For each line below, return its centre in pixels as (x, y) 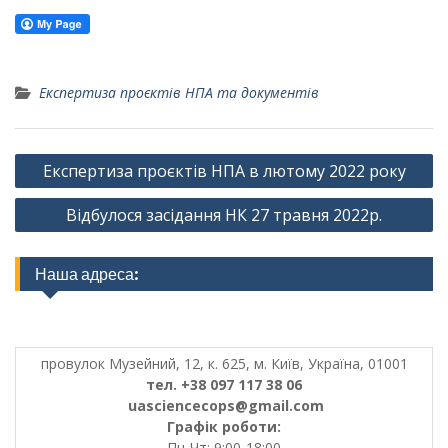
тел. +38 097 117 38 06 (224, 384)
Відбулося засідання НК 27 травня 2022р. (224, 215)
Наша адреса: (87, 274)
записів (47, 187)
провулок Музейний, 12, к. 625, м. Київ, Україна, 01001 (224, 363)
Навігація (56, 157)
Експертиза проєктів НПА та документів (179, 92)
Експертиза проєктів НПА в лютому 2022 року (224, 171)
